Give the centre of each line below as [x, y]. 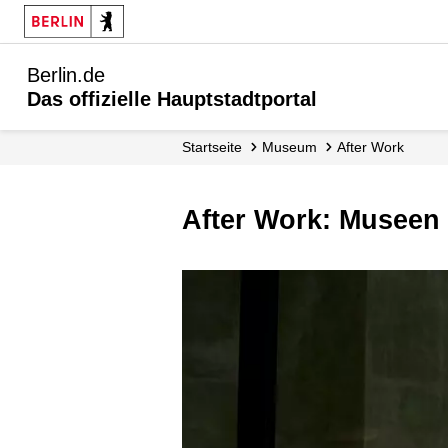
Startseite [216, 147]
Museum [295, 147]
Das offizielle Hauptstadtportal [172, 99]
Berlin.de [66, 75]
